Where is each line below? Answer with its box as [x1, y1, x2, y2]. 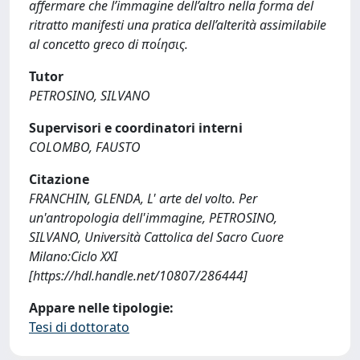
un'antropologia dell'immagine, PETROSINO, [29, 209, 277, 227]
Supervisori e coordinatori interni [29, 119, 243, 137]
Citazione [29, 170, 89, 188]
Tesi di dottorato [29, 318, 129, 336]
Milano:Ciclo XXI [29, 247, 117, 265]
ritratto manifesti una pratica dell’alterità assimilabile [29, 16, 326, 34]
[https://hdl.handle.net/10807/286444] [29, 267, 247, 284]
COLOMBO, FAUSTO [29, 138, 141, 156]
